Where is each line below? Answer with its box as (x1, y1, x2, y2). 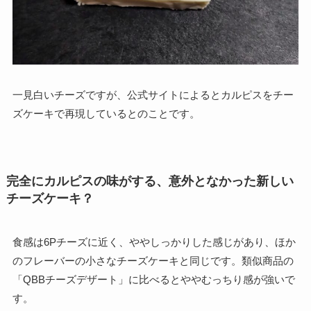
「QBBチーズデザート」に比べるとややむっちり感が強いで (12, 273, 295, 285)
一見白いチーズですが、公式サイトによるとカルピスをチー (12, 88, 294, 101)
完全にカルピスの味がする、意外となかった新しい (6, 174, 294, 188)
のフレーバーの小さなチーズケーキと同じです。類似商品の (12, 254, 294, 267)
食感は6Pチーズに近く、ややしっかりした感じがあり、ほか (12, 235, 296, 248)
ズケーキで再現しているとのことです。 (12, 107, 200, 119)
